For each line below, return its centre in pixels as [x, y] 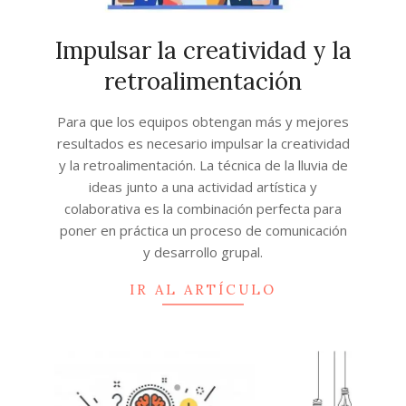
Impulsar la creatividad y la [203, 50]
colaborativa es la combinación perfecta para [203, 208]
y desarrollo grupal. [203, 251]
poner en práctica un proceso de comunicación [203, 230]
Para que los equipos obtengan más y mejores [203, 121]
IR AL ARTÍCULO [203, 289]
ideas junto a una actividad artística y [203, 186]
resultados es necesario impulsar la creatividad [203, 143]
